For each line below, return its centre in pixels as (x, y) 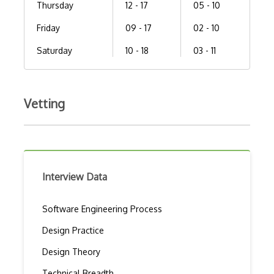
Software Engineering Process (102, 209)
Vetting (44, 103)
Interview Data (75, 177)
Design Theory (71, 252)
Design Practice (73, 230)
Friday (48, 28)
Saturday (54, 50)
